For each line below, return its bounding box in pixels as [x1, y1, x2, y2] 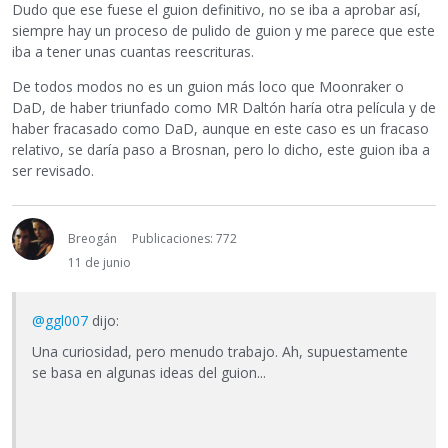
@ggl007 [32, 310, 88, 330]
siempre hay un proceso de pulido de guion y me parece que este [12, 20, 435, 40]
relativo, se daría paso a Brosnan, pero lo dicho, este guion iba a [12, 139, 430, 159]
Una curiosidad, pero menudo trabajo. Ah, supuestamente [32, 341, 408, 361]
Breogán [68, 229, 117, 247]
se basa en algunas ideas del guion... [32, 362, 266, 382]
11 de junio [68, 253, 131, 271]
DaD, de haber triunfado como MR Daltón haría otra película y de [12, 97, 436, 117]
